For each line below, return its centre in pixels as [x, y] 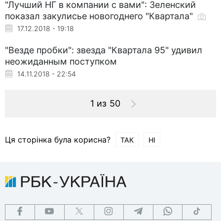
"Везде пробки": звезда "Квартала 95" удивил [104, 50]
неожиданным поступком [61, 61]
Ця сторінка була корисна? [58, 139]
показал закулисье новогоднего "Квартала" [100, 16]
